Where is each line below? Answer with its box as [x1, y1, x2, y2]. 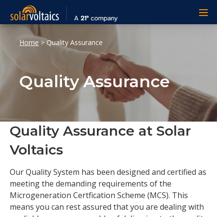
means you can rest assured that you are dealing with [10, 201, 204, 212]
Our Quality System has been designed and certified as [10, 166, 206, 177]
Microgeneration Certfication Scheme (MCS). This [10, 189, 188, 201]
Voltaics [10, 141, 63, 158]
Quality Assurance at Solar [10, 123, 191, 139]
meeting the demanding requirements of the [10, 178, 171, 189]
